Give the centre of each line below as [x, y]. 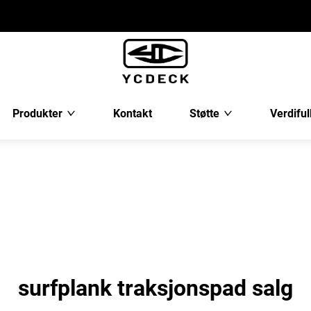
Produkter [37, 114]
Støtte [204, 114]
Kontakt [132, 114]
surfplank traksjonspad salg [155, 288]
